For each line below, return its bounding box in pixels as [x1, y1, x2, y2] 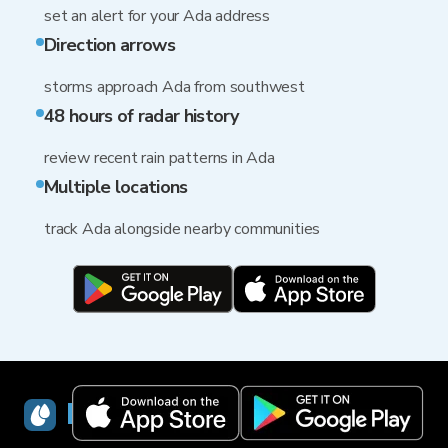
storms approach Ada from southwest [44, 76, 305, 98]
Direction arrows [44, 33, 175, 57]
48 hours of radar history [44, 104, 239, 128]
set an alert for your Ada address [44, 5, 271, 27]
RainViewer [66, 395, 221, 434]
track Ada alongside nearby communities [44, 218, 321, 240]
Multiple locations [44, 175, 188, 199]
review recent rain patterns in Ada [44, 147, 275, 169]
